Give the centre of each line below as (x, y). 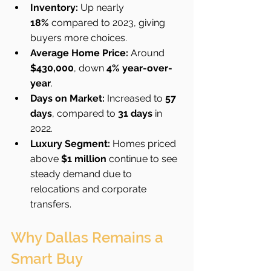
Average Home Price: (79, 53)
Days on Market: (67, 98)
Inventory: (54, 8)
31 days (135, 113)
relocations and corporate (90, 189)
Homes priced (144, 144)
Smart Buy (47, 259)
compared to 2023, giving (108, 23)
